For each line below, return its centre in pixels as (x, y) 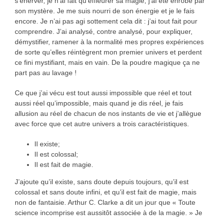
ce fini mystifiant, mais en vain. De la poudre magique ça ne (107, 62)
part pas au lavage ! (45, 72)
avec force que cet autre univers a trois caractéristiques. (102, 124)
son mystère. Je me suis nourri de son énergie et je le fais (104, 11)
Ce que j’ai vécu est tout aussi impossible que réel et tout (103, 93)
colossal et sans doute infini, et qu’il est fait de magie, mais (105, 192)
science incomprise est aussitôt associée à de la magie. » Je (108, 212)
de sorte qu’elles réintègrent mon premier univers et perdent (108, 52)
